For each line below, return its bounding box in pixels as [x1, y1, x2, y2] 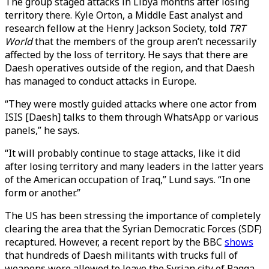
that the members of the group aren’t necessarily [35, 35, 256, 48]
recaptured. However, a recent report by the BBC [5, 235, 225, 249]
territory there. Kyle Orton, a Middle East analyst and [5, 8, 243, 22]
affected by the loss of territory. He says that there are [5, 48, 248, 61]
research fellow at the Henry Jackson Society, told [5, 22, 229, 35]
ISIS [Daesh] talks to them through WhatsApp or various [5, 110, 259, 124]
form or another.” [5, 186, 83, 199]
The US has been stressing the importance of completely [5, 209, 261, 222]
